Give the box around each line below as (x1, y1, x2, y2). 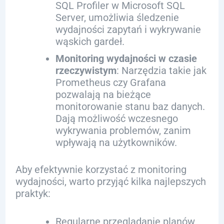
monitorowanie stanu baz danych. (55, 100, 205, 112)
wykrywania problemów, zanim (55, 124, 191, 136)
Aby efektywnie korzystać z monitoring (15, 163, 186, 175)
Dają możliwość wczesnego (55, 112, 178, 124)
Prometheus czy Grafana (55, 76, 166, 88)
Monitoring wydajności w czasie (55, 52, 197, 64)
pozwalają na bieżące (55, 88, 151, 100)
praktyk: (15, 187, 50, 199)
